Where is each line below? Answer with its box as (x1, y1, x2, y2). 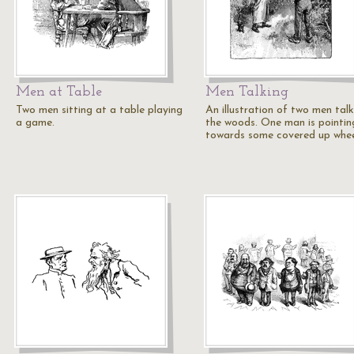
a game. (16, 117, 55, 129)
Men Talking (205, 85, 288, 100)
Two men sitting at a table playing (16, 104, 183, 116)
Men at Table (16, 85, 102, 100)
